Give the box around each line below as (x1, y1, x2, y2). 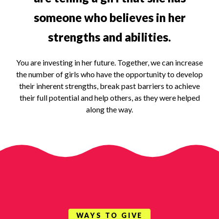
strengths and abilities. (48, 29, 171, 44)
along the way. (86, 104, 133, 114)
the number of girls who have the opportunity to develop (16, 69, 203, 79)
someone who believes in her (33, 10, 186, 24)
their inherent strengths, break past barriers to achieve (19, 81, 200, 90)
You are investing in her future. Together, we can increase (16, 57, 203, 67)
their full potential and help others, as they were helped (19, 92, 200, 102)
